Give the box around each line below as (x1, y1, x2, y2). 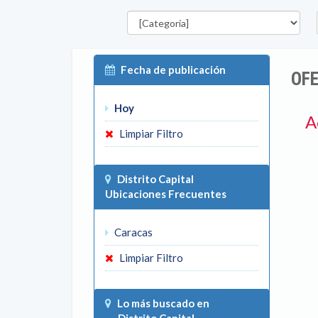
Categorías (119, 4, 172, 16)
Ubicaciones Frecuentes (105, 187, 226, 200)
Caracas (112, 226, 153, 238)
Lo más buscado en (117, 297, 209, 309)
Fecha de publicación (121, 63, 226, 76)
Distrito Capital (117, 172, 194, 185)
